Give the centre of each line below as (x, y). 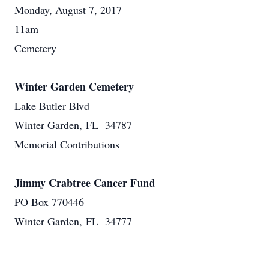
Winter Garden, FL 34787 (73, 125)
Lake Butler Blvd (52, 106)
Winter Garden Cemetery (74, 86)
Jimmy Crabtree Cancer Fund (85, 183)
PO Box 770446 (49, 202)
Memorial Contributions (67, 144)
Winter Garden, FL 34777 (73, 221)
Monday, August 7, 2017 (68, 10)
